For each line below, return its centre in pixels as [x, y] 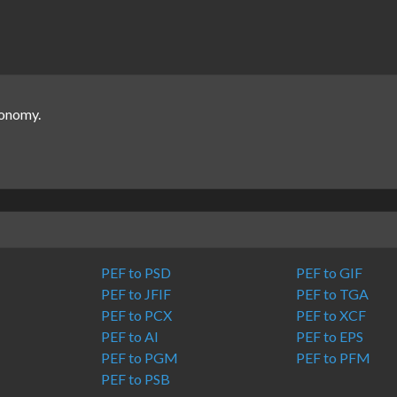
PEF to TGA [332, 294]
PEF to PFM [333, 358]
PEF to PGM [140, 358]
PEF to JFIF [136, 294]
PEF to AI [130, 336]
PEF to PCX [137, 315]
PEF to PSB [136, 379]
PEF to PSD [136, 272]
